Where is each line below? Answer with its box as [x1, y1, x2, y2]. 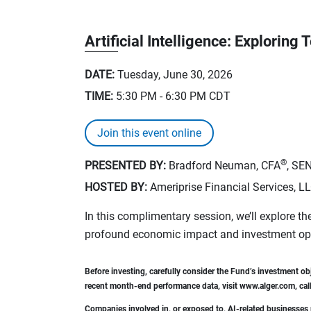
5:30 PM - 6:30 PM [116, 89, 206, 103]
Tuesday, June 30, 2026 [117, 67, 233, 81]
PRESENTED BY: [85, 158, 166, 172]
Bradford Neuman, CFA [166, 158, 280, 172]
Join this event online [97, 126, 201, 140]
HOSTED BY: [85, 180, 147, 194]
